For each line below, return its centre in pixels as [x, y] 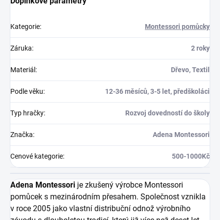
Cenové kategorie [37, 156]
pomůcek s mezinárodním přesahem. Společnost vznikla [108, 197]
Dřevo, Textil [190, 70]
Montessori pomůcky [177, 27]
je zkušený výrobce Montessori [129, 185]
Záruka [21, 48]
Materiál [23, 70]
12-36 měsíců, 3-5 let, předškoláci [157, 92]
